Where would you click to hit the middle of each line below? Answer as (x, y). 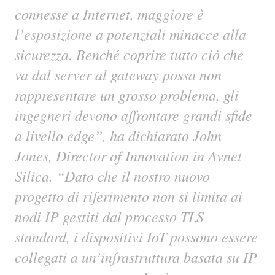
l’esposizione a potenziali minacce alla (130, 34)
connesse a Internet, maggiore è (109, 14)
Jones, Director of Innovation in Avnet (128, 155)
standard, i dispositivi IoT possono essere (136, 236)
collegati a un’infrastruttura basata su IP (136, 257)
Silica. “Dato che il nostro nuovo (112, 176)
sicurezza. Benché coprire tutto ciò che (129, 54)
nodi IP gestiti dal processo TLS (109, 216)
